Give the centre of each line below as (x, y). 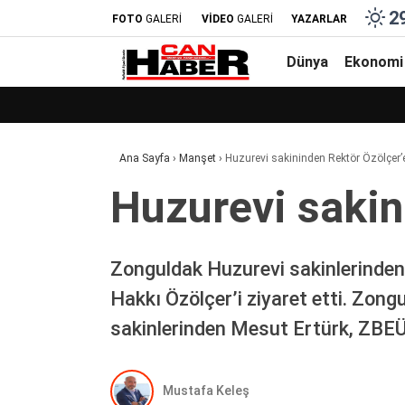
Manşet (198, 158)
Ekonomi (374, 61)
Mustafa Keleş (206, 391)
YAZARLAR (319, 19)
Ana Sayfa (145, 158)
